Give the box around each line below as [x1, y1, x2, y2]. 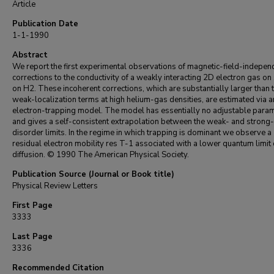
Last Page [12, 231, 53, 242]
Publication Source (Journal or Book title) [12, 169, 174, 180]
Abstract [12, 50, 48, 61]
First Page [12, 200, 53, 211]
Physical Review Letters [12, 180, 98, 191]
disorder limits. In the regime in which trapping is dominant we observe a [12, 127, 272, 138]
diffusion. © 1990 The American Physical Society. [12, 149, 189, 160]
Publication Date [12, 18, 78, 29]
